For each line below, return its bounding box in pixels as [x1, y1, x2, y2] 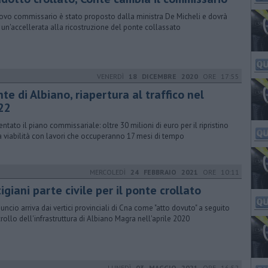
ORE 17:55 [198, 72, 239, 81]
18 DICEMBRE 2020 [129, 72, 198, 81]
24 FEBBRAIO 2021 [130, 167, 198, 176]
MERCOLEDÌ [90, 167, 130, 176]
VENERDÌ [97, 72, 129, 81]
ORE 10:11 [198, 167, 239, 176]
